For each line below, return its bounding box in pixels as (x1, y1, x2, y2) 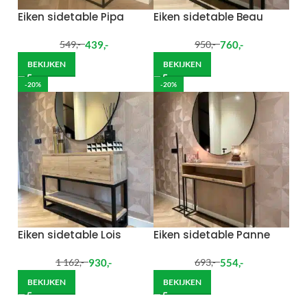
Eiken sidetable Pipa (18, 9, 125, 24)
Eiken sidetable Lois (18, 227, 122, 242)
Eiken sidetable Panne (153, 227, 270, 242)
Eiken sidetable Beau (153, 9, 263, 24)
